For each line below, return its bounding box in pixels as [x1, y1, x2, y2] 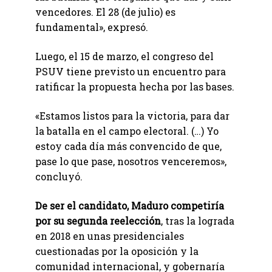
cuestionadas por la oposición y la [35, 245, 199, 258]
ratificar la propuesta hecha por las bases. [35, 80, 234, 93]
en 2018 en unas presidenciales [35, 229, 184, 243]
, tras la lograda [161, 214, 234, 228]
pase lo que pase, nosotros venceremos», [35, 155, 226, 168]
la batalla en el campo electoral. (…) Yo [35, 124, 219, 138]
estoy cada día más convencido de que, [35, 140, 222, 153]
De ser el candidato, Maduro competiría [35, 199, 224, 212]
